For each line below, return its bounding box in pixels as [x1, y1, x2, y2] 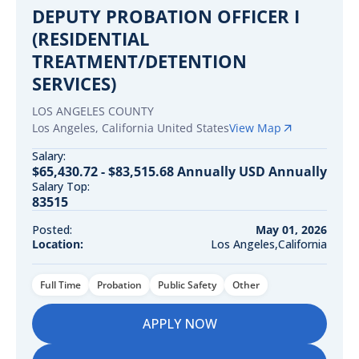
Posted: [32, 222, 72, 237]
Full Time [40, 278, 81, 292]
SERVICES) [32, 71, 116, 95]
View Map [229, 120, 281, 135]
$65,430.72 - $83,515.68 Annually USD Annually [32, 163, 327, 180]
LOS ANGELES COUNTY [32, 103, 154, 119]
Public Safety [158, 278, 216, 292]
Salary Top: [32, 179, 90, 194]
